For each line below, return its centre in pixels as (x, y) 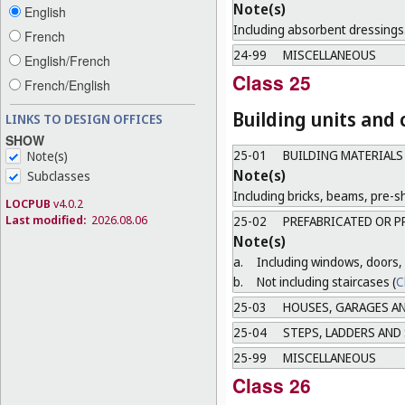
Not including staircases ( (326, 281)
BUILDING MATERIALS (341, 155)
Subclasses (59, 175)
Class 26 (272, 385)
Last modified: (46, 219)
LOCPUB (28, 203)
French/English (66, 85)
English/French (66, 61)
